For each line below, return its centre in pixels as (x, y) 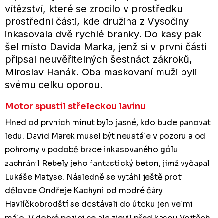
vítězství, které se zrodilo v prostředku (94, 9)
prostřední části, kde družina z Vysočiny (97, 21)
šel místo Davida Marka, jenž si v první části (106, 46)
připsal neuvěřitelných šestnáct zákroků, (99, 59)
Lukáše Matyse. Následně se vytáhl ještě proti (94, 177)
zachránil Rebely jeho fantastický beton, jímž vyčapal (107, 163)
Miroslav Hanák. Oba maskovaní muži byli (101, 72)
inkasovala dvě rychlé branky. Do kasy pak (103, 34)
